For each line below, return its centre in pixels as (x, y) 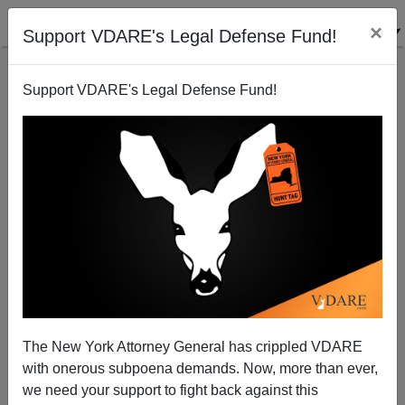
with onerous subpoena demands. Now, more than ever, (200, 368)
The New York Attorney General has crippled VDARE (193, 346)
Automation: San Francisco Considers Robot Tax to (202, 388)
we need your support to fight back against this (170, 390)
